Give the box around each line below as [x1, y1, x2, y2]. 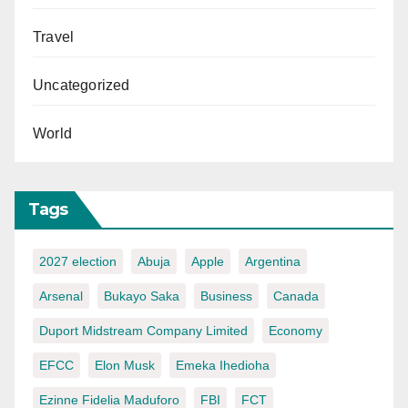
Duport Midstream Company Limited [39, 322, 248, 338]
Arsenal [39, 288, 83, 303]
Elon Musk [95, 357, 155, 372]
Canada [273, 288, 319, 303]
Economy [269, 322, 322, 338]
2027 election [39, 253, 117, 269]
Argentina [245, 253, 301, 269]
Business [200, 288, 252, 303]
